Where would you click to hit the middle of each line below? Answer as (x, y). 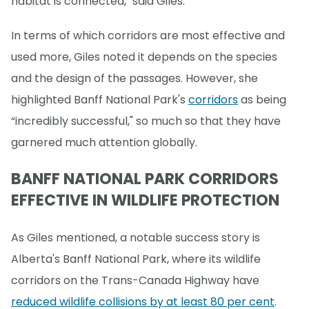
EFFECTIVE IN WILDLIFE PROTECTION (145, 201)
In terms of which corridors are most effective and (148, 36)
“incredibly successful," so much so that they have (146, 121)
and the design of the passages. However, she (134, 79)
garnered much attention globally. (104, 143)
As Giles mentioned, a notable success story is (136, 237)
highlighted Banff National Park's (100, 100)
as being (262, 100)
